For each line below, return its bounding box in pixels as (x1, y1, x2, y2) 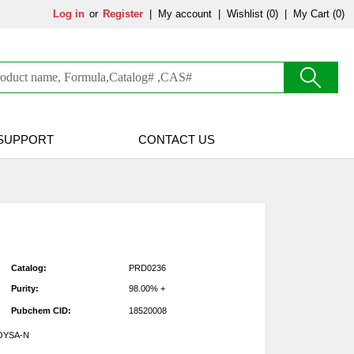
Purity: (10, 284, 39, 294)
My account (158, 8, 212, 20)
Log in (53, 8, 85, 20)
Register (103, 8, 143, 20)
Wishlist (227, 8, 263, 20)
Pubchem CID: (10, 305, 71, 315)
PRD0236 (129, 263, 167, 273)
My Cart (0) (293, 8, 345, 20)
